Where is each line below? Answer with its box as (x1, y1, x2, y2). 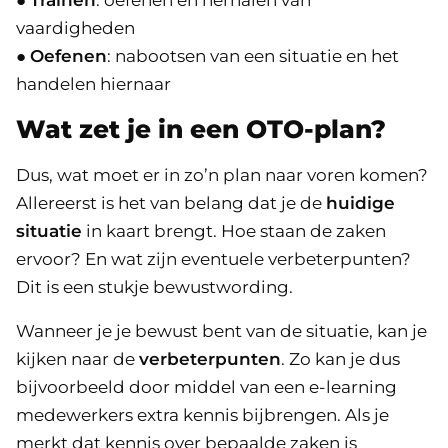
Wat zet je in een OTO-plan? (16, 114, 386, 144)
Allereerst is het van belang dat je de (16, 193, 326, 213)
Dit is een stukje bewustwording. (16, 277, 293, 297)
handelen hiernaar (16, 74, 171, 94)
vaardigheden (16, 18, 135, 38)
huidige (326, 193, 395, 213)
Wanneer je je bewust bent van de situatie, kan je (16, 321, 427, 341)
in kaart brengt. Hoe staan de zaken (82, 221, 386, 241)
